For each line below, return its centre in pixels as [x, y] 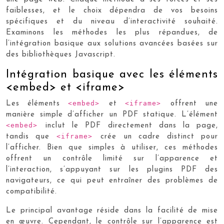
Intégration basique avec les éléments [112, 75]
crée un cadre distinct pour [159, 137]
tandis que [31, 137]
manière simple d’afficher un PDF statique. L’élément [112, 115]
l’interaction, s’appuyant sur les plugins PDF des [112, 170]
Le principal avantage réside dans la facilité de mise [112, 211]
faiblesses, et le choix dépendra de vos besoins [112, 11]
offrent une [194, 104]
